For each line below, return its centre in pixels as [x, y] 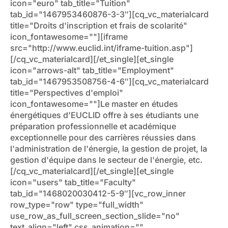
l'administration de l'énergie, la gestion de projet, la [109, 149]
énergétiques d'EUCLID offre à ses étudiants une [104, 115]
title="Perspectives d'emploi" [67, 93]
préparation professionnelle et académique [93, 126]
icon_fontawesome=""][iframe [69, 37]
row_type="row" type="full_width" [77, 205]
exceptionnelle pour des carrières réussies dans [103, 138]
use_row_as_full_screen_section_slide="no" [95, 216]
